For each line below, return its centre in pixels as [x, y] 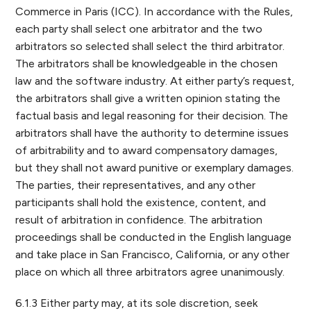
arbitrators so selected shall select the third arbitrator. [150, 46]
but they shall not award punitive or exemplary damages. [155, 168]
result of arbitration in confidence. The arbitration [139, 220]
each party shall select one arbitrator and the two [139, 29]
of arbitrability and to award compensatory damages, [147, 150]
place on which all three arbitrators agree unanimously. [150, 272]
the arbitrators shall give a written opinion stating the [148, 98]
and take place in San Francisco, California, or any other [153, 254]
